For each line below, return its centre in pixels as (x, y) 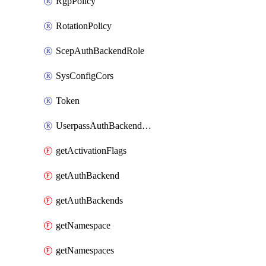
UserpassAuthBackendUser (147, 126)
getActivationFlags (91, 151)
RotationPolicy (84, 26)
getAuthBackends (89, 200)
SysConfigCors (85, 76)
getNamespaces (85, 250)
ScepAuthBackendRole (100, 51)
